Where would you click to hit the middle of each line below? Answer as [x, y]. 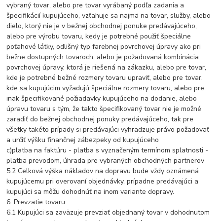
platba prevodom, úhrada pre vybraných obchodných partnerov [106, 161]
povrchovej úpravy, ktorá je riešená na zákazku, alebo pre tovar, [107, 68]
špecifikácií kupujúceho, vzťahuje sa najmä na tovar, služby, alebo [109, 16]
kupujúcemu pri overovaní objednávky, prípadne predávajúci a [103, 182]
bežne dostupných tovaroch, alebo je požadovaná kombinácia [103, 57]
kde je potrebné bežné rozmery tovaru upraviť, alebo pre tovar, [105, 78]
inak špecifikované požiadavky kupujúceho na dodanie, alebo [102, 99]
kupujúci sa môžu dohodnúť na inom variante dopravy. [91, 192]
